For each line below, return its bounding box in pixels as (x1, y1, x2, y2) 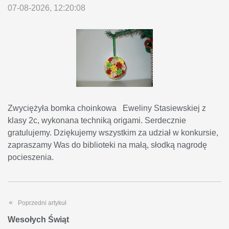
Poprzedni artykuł (18, 199, 66, 207)
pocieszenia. (8, 152, 54, 162)
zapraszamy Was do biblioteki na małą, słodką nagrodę (8, 140, 207, 149)
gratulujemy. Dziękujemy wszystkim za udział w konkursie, (8, 128, 218, 137)
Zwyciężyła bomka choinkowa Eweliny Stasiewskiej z (8, 103, 206, 112)
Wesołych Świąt (8, 215, 69, 224)
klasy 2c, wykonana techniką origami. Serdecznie (8, 116, 186, 125)
